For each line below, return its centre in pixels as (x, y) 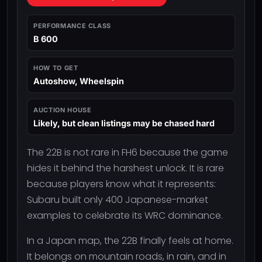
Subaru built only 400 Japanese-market (118, 199)
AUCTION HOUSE (63, 110)
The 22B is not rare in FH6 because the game (127, 152)
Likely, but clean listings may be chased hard (124, 123)
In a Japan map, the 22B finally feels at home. (130, 240)
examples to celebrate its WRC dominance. (125, 215)
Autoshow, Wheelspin (79, 81)
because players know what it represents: (121, 184)
